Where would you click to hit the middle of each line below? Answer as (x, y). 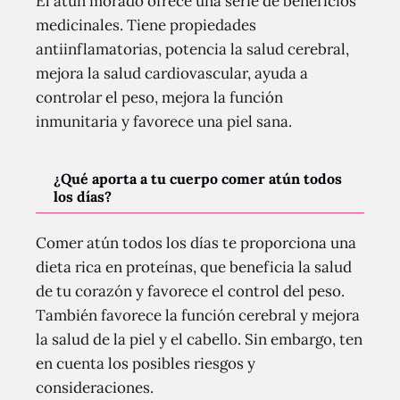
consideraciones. (95, 388)
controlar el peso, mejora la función (159, 98)
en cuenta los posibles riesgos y (146, 364)
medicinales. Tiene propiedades (146, 25)
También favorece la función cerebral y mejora (198, 316)
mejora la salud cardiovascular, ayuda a (172, 74)
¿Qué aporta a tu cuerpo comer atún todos (198, 179)
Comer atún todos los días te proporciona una (196, 243)
